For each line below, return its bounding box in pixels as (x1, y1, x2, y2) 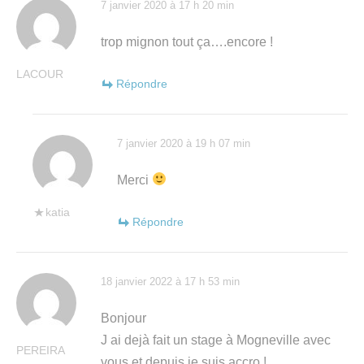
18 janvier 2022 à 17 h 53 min (101, 275, 240, 288)
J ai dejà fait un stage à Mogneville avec (101, 332, 331, 347)
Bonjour (101, 310, 146, 325)
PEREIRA (16, 343, 64, 357)
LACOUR (16, 67, 63, 80)
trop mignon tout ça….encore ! (101, 34, 273, 49)
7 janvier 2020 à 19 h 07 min (117, 136, 250, 149)
